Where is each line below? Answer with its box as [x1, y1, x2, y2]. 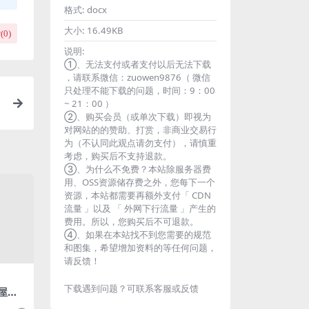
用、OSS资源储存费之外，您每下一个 [64, 176, 215, 188]
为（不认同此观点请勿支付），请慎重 [64, 137, 217, 149]
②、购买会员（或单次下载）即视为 [64, 110, 211, 123]
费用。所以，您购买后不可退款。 [64, 215, 199, 228]
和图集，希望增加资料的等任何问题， [64, 241, 217, 254]
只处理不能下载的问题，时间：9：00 [64, 84, 215, 97]
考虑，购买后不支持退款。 [64, 150, 172, 162]
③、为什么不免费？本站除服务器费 [64, 163, 211, 175]
